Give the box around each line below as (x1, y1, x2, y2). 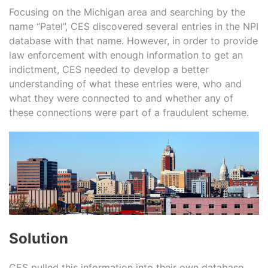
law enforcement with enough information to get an (9, 49, 243, 61)
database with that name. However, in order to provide (9, 35, 258, 47)
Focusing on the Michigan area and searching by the (9, 6, 245, 18)
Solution (9, 230, 68, 248)
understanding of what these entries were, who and (9, 78, 242, 90)
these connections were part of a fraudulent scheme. (9, 106, 249, 118)
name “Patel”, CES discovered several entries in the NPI (9, 20, 258, 32)
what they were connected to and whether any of (9, 92, 233, 104)
